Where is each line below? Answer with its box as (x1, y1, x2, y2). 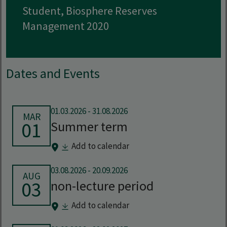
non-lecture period (51, 177, 154, 195)
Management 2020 (22, 19, 109, 33)
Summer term (51, 118, 128, 135)
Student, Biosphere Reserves (22, 4, 157, 18)
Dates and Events (6, 65, 100, 82)
